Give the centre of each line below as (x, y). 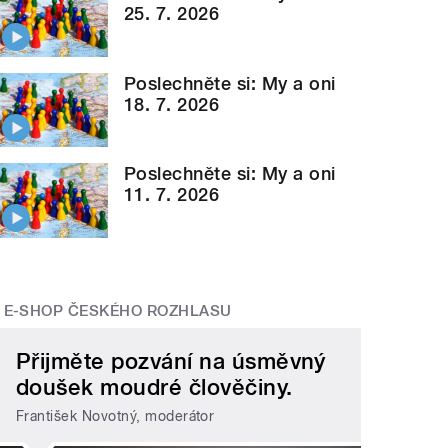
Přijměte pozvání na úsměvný (171, 361)
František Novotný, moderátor (115, 415)
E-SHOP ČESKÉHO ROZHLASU (117, 310)
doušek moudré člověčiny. (154, 387)
